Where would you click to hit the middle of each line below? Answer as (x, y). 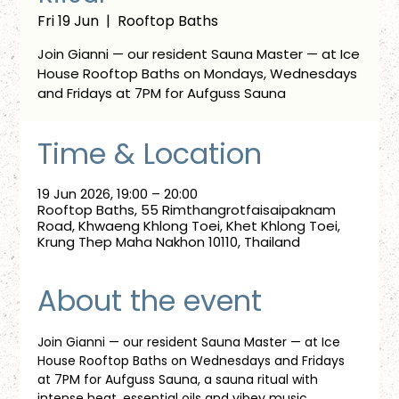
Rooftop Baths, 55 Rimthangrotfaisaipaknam (187, 209)
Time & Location (150, 153)
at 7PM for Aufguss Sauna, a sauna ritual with (180, 379)
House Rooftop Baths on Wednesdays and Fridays (193, 360)
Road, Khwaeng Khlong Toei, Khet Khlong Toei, (189, 225)
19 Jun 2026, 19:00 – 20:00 (118, 193)
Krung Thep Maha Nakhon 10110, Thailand (169, 241)
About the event (150, 300)
